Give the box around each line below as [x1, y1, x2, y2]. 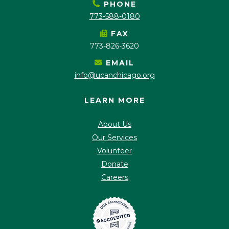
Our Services [92, 132, 137, 142]
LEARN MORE [84, 95, 145, 105]
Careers [101, 172, 128, 182]
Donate [101, 159, 128, 169]
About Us [98, 119, 131, 129]
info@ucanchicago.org [74, 70, 155, 80]
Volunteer [97, 146, 132, 155]
